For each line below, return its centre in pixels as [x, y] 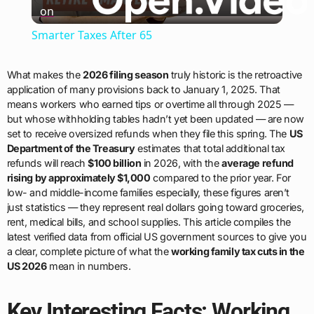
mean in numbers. [89, 266]
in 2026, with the [182, 163]
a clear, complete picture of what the [89, 252]
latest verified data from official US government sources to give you [157, 237]
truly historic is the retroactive [235, 75]
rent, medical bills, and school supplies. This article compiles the [149, 222]
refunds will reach [47, 163]
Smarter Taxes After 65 [91, 35]
